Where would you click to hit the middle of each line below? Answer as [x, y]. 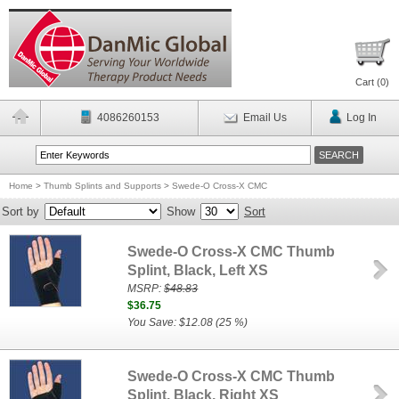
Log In [361, 118]
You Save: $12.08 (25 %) [188, 322]
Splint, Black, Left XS [198, 270]
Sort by [20, 212]
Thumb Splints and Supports [102, 186]
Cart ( [368, 82]
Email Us [265, 118]
